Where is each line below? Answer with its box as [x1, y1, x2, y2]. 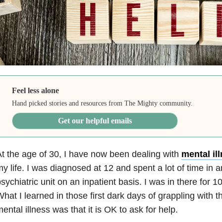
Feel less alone [12, 86, 59, 95]
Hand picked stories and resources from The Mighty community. [12, 99, 193, 107]
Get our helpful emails [58, 116, 132, 125]
